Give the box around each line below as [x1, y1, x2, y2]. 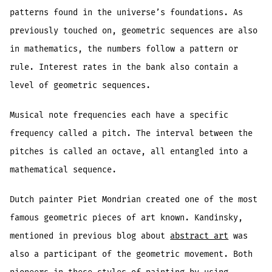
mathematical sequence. [10, 164, 117, 175]
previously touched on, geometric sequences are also [10, 25, 258, 36]
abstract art [170, 230, 229, 241]
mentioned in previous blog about [10, 230, 171, 241]
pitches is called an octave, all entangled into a [10, 146, 248, 157]
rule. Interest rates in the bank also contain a [10, 61, 239, 72]
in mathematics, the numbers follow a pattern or [10, 43, 239, 54]
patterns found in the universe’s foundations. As [10, 7, 243, 18]
